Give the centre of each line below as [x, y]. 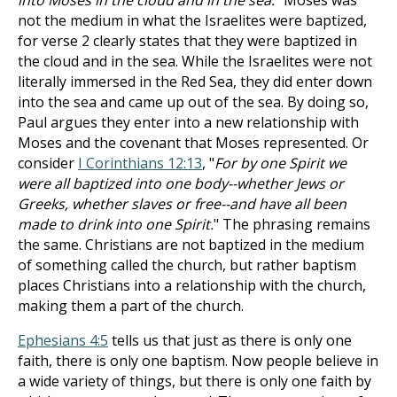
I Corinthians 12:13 [140, 163]
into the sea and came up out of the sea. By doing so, [193, 102]
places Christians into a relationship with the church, [192, 285]
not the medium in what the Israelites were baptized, [192, 20]
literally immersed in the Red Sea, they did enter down [195, 82]
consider [48, 163]
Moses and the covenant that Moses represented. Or [193, 143]
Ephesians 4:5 [63, 340]
